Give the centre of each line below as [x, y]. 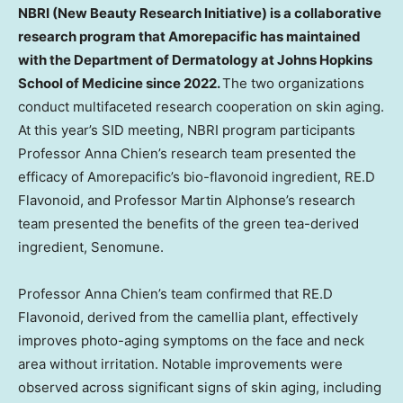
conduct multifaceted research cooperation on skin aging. [201, 107]
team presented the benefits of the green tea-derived [188, 224]
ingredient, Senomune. [91, 247]
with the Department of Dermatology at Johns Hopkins [195, 60]
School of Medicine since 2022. [120, 84]
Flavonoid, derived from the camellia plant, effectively [188, 318]
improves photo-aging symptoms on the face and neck [191, 341]
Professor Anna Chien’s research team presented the [187, 154]
